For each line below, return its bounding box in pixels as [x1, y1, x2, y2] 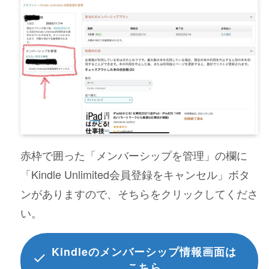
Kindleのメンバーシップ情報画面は [52, 243, 237, 259]
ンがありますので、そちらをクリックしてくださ [20, 186, 258, 202]
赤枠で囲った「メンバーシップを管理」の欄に [20, 147, 247, 163]
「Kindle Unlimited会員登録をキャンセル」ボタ [20, 166, 250, 183]
